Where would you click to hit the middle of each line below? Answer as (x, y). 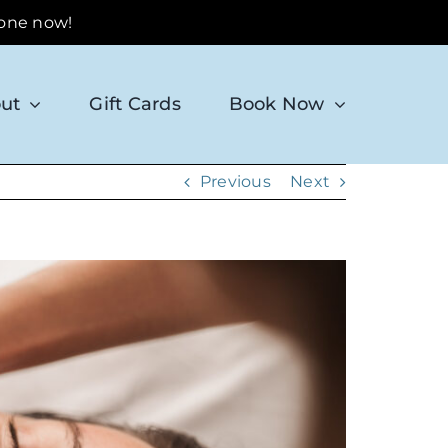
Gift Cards (135, 103)
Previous (235, 181)
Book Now (276, 103)
